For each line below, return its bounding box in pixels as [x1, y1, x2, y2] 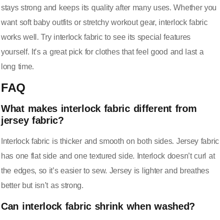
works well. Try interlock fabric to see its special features [1, 32, 191, 41]
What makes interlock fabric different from [1, 103, 197, 114]
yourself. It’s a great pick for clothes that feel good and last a [1, 47, 204, 56]
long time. [1, 62, 34, 71]
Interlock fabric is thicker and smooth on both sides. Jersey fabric [1, 137, 219, 146]
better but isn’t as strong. [1, 181, 83, 190]
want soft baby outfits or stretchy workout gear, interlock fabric [1, 18, 208, 27]
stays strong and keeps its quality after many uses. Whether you [1, 3, 217, 12]
